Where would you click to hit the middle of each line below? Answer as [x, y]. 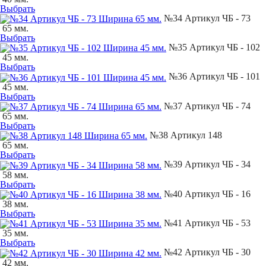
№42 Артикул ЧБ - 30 [206, 252]
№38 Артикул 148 [185, 135]
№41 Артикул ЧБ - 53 [206, 223]
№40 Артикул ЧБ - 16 [206, 194]
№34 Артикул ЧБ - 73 [206, 18]
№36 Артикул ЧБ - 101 [213, 77]
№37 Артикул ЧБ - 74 [206, 106]
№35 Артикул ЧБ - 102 [213, 47]
